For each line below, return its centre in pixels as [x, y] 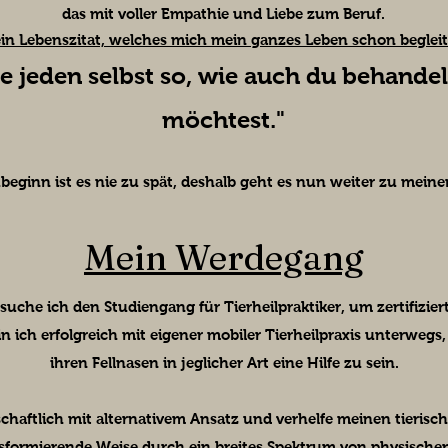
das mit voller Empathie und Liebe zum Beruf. [223, 14]
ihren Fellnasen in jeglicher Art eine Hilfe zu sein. [224, 363]
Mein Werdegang [224, 258]
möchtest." [223, 120]
